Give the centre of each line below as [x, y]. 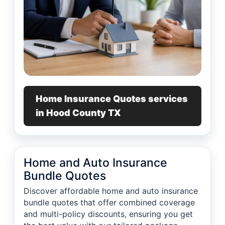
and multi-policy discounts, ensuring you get [108, 214]
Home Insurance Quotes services [112, 99]
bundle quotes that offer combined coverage [109, 203]
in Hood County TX [78, 113]
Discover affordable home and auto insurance [111, 191]
